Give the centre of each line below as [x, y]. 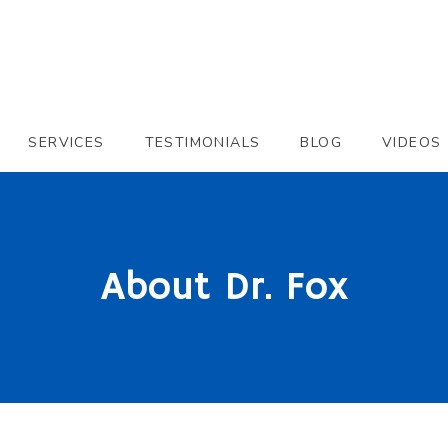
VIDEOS [412, 142]
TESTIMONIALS [202, 142]
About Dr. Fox [224, 287]
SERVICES [66, 142]
